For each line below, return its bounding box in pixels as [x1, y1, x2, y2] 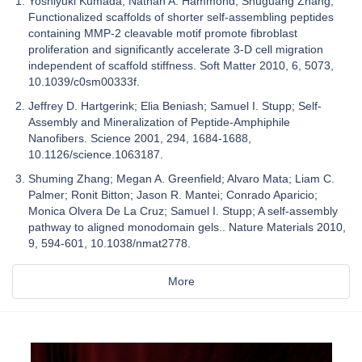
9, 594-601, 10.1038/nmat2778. [28, 237, 191, 250]
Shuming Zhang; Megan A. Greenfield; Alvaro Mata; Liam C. [28, 172, 335, 186]
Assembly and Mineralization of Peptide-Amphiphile [28, 116, 290, 129]
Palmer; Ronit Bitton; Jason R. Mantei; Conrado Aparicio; [28, 188, 318, 202]
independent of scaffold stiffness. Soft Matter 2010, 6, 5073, [28, 59, 334, 73]
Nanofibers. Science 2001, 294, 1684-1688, [28, 132, 251, 145]
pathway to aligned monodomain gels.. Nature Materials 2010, [28, 221, 346, 234]
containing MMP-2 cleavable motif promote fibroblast [28, 27, 297, 40]
